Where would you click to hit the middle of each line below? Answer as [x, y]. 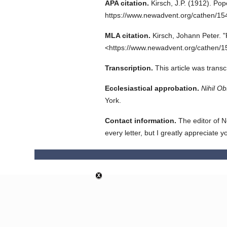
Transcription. [129, 68]
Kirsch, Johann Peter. [186, 35]
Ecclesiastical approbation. [152, 88]
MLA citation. [127, 35]
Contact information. [140, 121]
